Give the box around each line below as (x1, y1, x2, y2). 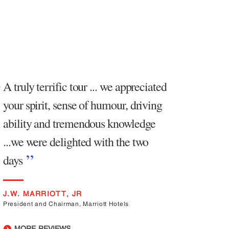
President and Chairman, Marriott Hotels (3, 200, 129, 208)
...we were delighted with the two (3, 133, 149, 150)
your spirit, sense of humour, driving (3, 97, 163, 113)
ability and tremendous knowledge (3, 115, 155, 131)
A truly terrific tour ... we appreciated (3, 78, 167, 95)
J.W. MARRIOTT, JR (3, 190, 82, 198)
